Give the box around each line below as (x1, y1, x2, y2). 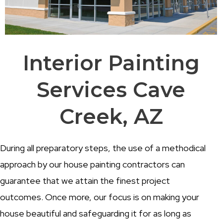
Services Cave (37, 77, 185, 103)
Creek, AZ (59, 104, 163, 130)
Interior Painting (22, 50, 200, 76)
